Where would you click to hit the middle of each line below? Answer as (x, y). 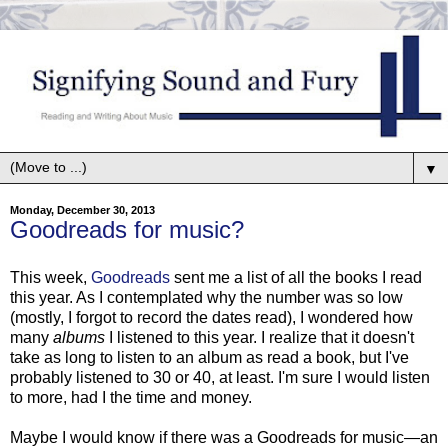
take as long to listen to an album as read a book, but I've (209, 357)
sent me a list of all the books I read (296, 277)
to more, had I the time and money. (131, 397)
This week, (50, 277)
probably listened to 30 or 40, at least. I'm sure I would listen (220, 377)
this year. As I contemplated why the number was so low (206, 297)
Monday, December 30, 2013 (82, 210)
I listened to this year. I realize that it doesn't (261, 337)
